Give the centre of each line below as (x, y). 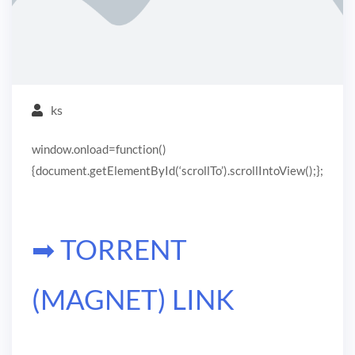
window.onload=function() (99, 149)
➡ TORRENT (109, 249)
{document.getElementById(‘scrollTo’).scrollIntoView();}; (177, 171)
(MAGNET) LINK (133, 299)
